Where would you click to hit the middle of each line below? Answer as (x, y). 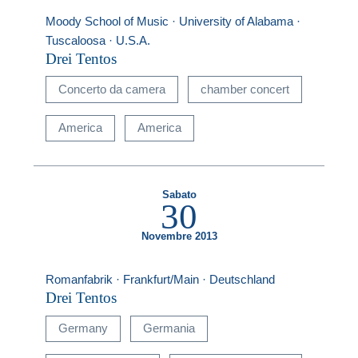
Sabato (179, 195)
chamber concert (245, 89)
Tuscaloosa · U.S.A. (98, 40)
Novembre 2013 (179, 237)
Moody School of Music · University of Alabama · (173, 21)
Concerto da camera (112, 89)
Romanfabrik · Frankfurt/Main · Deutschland (161, 280)
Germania (169, 328)
